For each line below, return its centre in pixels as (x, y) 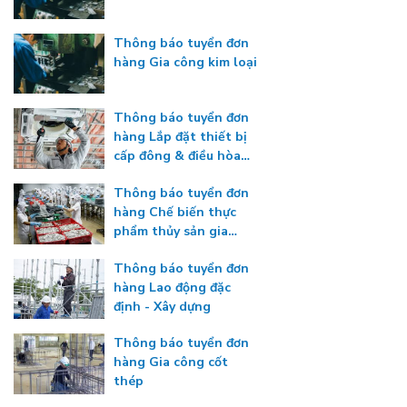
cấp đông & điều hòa (177, 156)
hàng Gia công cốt (171, 362)
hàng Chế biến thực (175, 212)
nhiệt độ (139, 175)
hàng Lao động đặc (172, 287)
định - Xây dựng (162, 306)
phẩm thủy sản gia (171, 231)
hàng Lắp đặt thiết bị (180, 137)
